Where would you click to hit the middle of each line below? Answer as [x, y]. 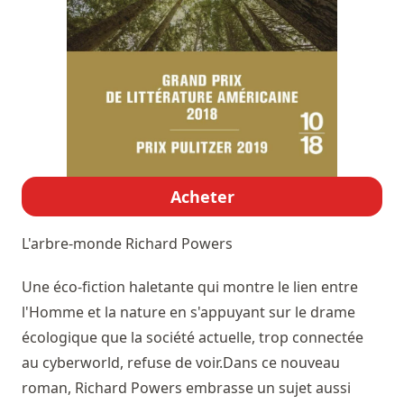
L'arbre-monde [73, 244]
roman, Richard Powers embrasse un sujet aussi [186, 388]
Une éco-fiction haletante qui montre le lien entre [190, 287]
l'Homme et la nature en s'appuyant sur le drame [188, 312]
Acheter [202, 197]
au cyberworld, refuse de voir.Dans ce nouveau [181, 363]
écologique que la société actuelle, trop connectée [193, 338]
